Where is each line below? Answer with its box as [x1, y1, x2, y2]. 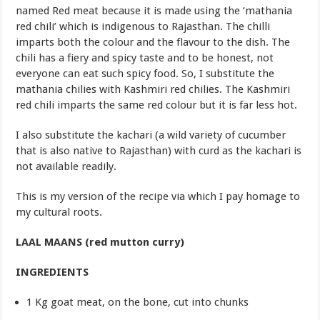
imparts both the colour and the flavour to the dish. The [16, 35, 291, 49]
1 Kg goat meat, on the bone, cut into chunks [26, 295, 249, 309]
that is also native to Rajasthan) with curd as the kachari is [16, 144, 302, 157]
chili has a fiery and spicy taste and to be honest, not [16, 51, 274, 64]
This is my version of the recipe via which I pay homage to [16, 189, 301, 203]
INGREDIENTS [16, 265, 89, 279]
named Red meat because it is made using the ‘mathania [16, 4, 293, 17]
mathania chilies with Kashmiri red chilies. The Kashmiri [16, 82, 291, 96]
